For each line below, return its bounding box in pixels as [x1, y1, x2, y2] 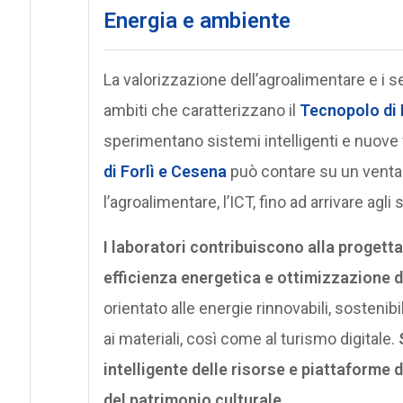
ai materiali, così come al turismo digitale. [103, 328, 399, 348]
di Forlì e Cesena [103, 161, 227, 181]
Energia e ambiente [103, 7, 291, 33]
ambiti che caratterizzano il [103, 100, 300, 120]
